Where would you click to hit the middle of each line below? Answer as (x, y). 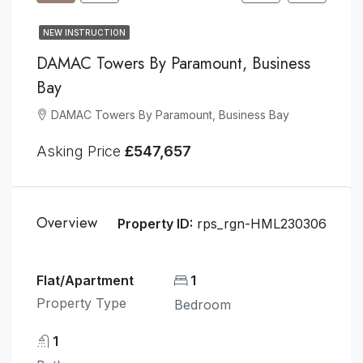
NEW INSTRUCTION (84, 32)
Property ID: (155, 223)
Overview (67, 223)
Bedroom (203, 304)
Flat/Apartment (85, 280)
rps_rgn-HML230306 (260, 223)
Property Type (81, 303)
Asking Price (81, 151)
